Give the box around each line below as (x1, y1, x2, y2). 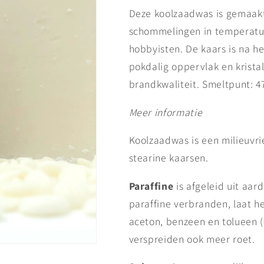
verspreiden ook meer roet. (128, 232, 255, 246)
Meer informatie (128, 105, 203, 119)
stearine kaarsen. (128, 151, 212, 165)
